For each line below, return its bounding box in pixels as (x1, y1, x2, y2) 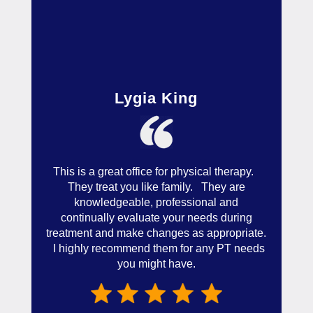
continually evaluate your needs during (60, 212, 252, 224)
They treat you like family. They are (67, 181, 245, 194)
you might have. (117, 258, 196, 270)
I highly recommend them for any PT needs (48, 242, 265, 255)
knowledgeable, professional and (74, 196, 239, 209)
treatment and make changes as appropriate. (46, 227, 267, 240)
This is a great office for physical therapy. (53, 166, 260, 178)
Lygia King (115, 89, 198, 108)
